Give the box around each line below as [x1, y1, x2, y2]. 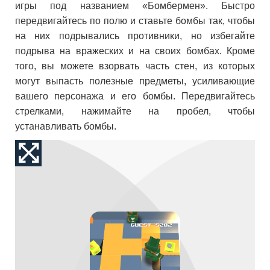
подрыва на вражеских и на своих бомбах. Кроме [15, 46, 255, 56]
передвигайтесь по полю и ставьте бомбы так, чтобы [15, 16, 255, 26]
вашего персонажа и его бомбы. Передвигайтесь [15, 91, 255, 101]
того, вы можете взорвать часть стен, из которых [15, 61, 255, 71]
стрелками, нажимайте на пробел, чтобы [15, 106, 255, 116]
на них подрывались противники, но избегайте [15, 31, 255, 41]
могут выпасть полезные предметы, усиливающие [15, 76, 255, 86]
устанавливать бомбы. [15, 121, 116, 131]
